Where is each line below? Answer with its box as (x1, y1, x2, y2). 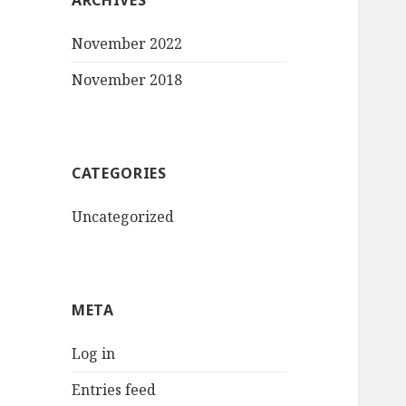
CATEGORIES (72, 163, 167, 184)
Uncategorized (72, 207, 175, 227)
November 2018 (72, 70, 183, 91)
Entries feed (72, 380, 157, 401)
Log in (72, 343, 116, 364)
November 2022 (72, 34, 183, 54)
